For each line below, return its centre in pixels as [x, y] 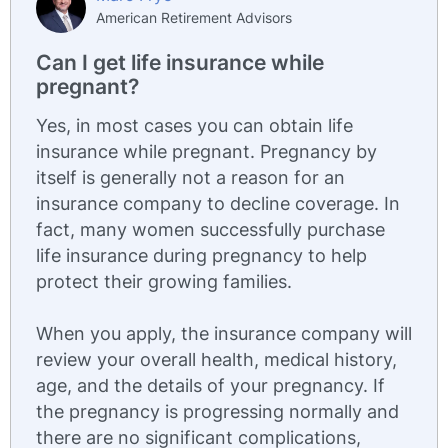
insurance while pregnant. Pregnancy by [206, 151]
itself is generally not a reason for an [190, 177]
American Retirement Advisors [194, 17]
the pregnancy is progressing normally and [217, 411]
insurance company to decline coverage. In [218, 203]
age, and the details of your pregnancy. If [210, 385]
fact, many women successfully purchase [210, 229]
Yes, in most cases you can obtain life [194, 125]
